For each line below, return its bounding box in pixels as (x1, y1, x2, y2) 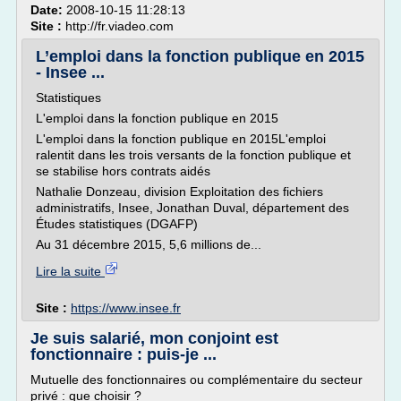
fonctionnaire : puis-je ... (30, 346, 217, 363)
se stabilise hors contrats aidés (36, 164, 210, 178)
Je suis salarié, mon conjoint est (30, 329, 278, 347)
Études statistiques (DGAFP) (36, 217, 198, 231)
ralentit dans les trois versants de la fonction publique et (36, 148, 351, 162)
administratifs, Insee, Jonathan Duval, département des (36, 200, 349, 215)
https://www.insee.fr (71, 301, 181, 315)
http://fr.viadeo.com (65, 19, 174, 33)
